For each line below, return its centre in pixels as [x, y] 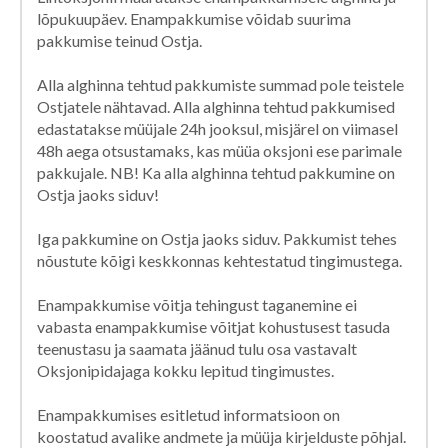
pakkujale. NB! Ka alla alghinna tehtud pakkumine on [216, 172]
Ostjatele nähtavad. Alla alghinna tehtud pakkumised [216, 106]
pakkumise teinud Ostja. [119, 40]
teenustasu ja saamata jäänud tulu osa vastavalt [197, 348]
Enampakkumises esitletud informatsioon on [188, 414]
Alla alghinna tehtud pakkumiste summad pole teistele [220, 84]
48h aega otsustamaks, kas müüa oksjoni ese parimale [219, 150]
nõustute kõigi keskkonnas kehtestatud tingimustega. [219, 260]
